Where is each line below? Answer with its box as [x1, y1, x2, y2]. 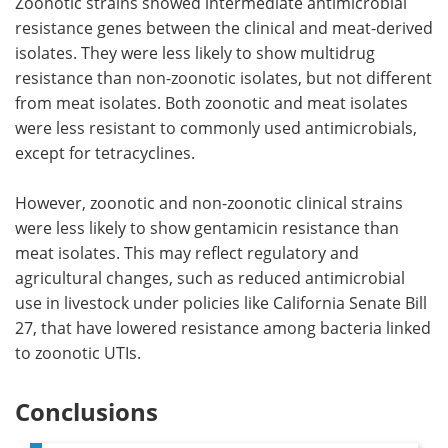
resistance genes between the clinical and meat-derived [15, 16, 433, 39]
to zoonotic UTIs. [15, 341, 141, 364]
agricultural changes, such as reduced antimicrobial [15, 266, 405, 289]
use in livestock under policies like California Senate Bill [15, 291, 427, 314]
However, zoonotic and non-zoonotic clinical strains [15, 191, 403, 214]
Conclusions [15, 394, 158, 428]
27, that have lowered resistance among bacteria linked [15, 316, 431, 339]
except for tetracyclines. [15, 141, 195, 164]
